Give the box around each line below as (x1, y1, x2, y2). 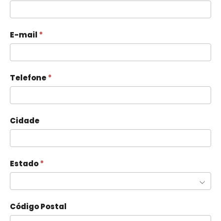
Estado (10, 158, 40, 169)
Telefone (10, 73, 48, 83)
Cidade (10, 115, 39, 126)
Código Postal (10, 201, 67, 212)
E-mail (10, 30, 39, 40)
